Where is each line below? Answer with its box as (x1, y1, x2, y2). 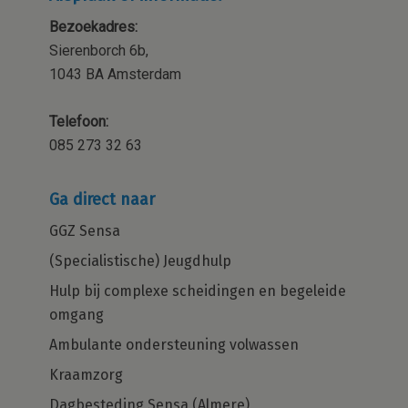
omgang (49, 305, 104, 323)
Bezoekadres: (49, 17, 138, 36)
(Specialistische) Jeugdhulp (49, 251, 231, 270)
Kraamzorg (49, 365, 123, 383)
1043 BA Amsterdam (49, 65, 181, 83)
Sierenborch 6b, (49, 41, 148, 59)
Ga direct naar (49, 189, 155, 209)
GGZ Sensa (49, 221, 120, 240)
